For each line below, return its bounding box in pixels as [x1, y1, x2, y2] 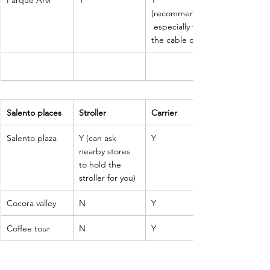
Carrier [151, 107, 177, 118]
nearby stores [79, 145, 133, 157]
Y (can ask [79, 132, 119, 143]
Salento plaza [7, 132, 57, 143]
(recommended [151, 7, 210, 19]
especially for [151, 20, 205, 32]
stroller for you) [79, 172, 136, 183]
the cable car [151, 34, 201, 45]
